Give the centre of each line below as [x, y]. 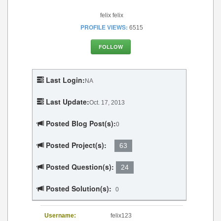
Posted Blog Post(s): [81, 124]
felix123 [121, 216]
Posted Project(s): [76, 145]
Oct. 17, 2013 [107, 103]
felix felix [112, 16]
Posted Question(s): [80, 167]
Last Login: [65, 80]
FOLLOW [110, 47]
